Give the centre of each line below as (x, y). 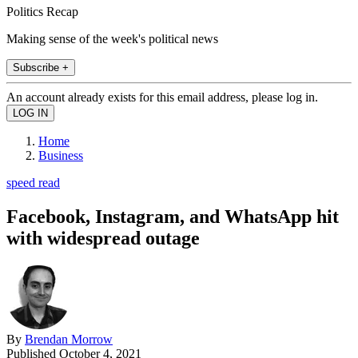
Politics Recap (42, 11)
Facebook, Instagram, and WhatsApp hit (173, 216)
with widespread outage (103, 238)
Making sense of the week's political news (112, 38)
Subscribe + (41, 67)
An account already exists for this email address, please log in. (162, 97)
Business (61, 155)
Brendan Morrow (69, 339)
